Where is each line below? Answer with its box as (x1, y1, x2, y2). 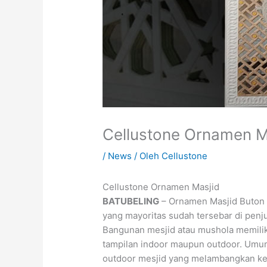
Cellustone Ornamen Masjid (103, 181, 220, 193)
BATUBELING (103, 195, 160, 207)
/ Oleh (132, 150, 162, 162)
